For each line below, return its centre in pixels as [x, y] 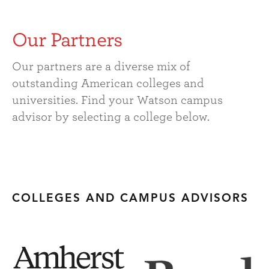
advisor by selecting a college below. [111, 116]
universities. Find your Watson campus [117, 100]
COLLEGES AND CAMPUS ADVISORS [130, 199]
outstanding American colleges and [108, 83]
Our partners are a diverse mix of [101, 66]
